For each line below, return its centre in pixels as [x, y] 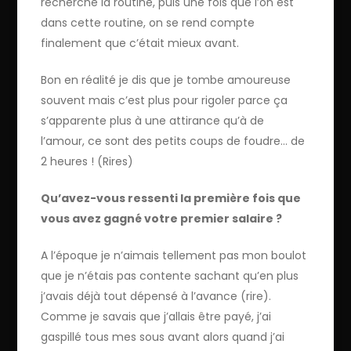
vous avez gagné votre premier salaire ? [162, 219]
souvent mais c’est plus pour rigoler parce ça [165, 101]
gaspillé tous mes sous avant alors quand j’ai [163, 337]
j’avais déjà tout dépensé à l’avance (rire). [156, 297]
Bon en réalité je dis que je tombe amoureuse [166, 80]
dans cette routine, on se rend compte [148, 23]
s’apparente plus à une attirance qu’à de [153, 121]
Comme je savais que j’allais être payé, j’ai [156, 317]
